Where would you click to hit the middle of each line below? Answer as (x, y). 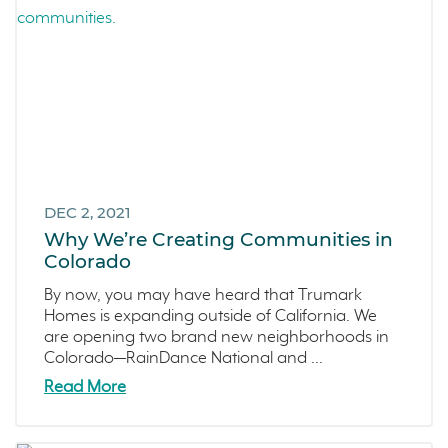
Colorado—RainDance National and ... (183, 359)
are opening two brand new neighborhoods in (216, 338)
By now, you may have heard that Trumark (203, 296)
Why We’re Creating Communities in (218, 240)
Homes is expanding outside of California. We (210, 317)
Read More (85, 387)
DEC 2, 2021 (87, 212)
